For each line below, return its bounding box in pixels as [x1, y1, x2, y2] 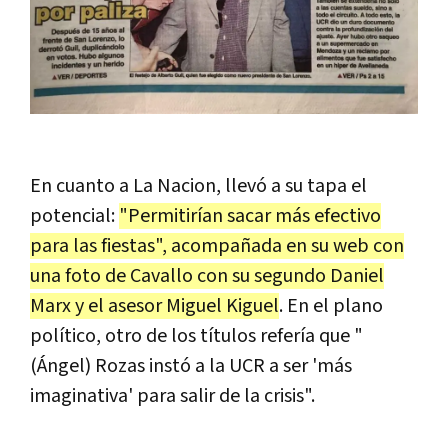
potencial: [30, 202, 119, 229]
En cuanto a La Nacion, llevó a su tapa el [30, 172, 367, 199]
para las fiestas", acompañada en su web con [30, 232, 404, 259]
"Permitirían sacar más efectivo [119, 202, 381, 229]
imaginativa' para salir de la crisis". [30, 382, 319, 409]
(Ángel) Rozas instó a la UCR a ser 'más [30, 352, 352, 379]
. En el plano [279, 292, 383, 319]
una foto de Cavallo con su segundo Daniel [30, 262, 384, 289]
